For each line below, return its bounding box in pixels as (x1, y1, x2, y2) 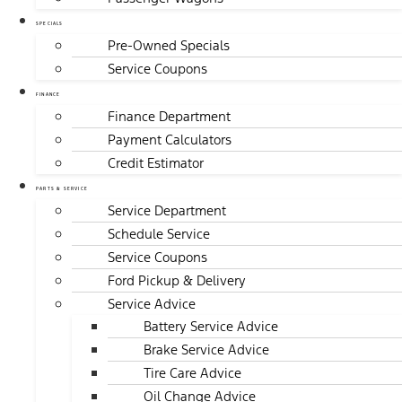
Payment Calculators (108, 131, 232, 149)
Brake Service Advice (144, 341, 269, 359)
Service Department (108, 202, 226, 220)
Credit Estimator (108, 154, 204, 172)
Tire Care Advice (144, 364, 241, 382)
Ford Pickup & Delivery (108, 272, 246, 290)
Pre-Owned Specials (108, 37, 230, 55)
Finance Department (108, 108, 231, 126)
